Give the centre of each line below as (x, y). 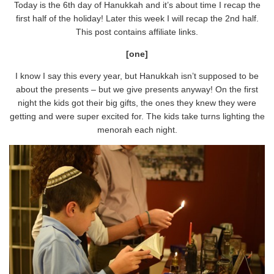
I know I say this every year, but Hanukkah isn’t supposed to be (137, 76)
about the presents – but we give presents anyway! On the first (137, 89)
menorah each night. (137, 129)
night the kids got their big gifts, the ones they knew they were (137, 102)
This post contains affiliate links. (137, 31)
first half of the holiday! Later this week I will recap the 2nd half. (137, 18)
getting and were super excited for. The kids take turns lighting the (137, 116)
